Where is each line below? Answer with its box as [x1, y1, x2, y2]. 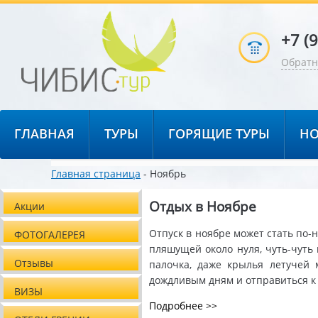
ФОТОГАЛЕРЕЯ [14, 227, 85, 241]
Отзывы [14, 256, 53, 270]
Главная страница [51, 166, 141, 180]
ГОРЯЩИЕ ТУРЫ [168, 124, 270, 142]
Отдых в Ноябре [149, 197, 256, 215]
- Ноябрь [141, 166, 186, 180]
